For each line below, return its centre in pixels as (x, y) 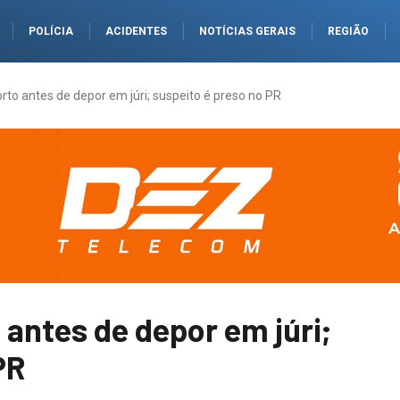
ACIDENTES (136, 31)
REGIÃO (348, 31)
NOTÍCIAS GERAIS (247, 31)
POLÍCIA (51, 31)
